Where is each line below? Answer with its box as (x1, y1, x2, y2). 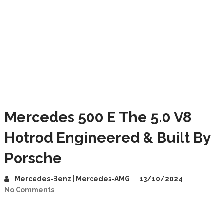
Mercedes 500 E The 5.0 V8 (4, 109, 191, 126)
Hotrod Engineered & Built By (4, 129, 211, 146)
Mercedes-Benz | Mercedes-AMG (14, 175, 130, 182)
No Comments (4, 186, 54, 194)
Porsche (4, 149, 62, 166)
